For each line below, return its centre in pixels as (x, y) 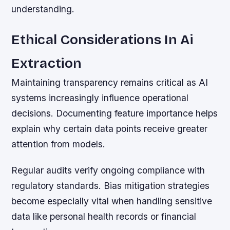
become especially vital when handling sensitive (112, 201)
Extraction (47, 63)
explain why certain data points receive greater (110, 129)
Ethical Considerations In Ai (102, 40)
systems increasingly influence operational (100, 98)
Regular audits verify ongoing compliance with (108, 170)
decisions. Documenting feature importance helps (115, 113)
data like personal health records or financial (104, 217)
